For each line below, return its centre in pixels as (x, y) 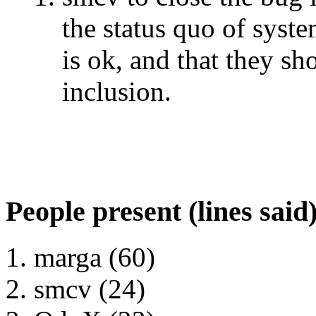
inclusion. (117, 91)
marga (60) (95, 257)
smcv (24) (90, 289)
